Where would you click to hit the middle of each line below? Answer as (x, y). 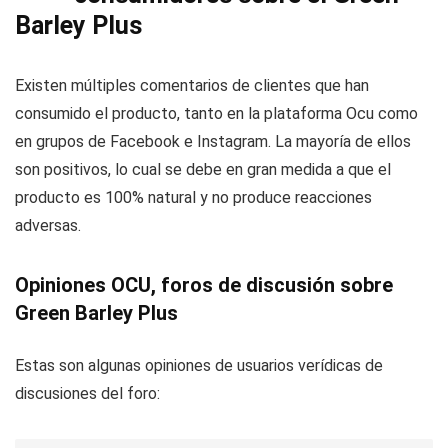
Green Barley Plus (96, 313)
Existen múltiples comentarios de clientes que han (192, 85)
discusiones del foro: (87, 393)
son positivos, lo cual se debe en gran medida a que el (203, 169)
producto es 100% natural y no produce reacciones (193, 197)
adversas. (48, 225)
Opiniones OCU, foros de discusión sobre (204, 285)
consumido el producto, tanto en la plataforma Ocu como (216, 113)
